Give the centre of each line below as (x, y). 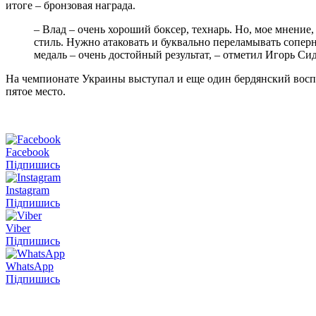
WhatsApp (30, 266)
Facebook (28, 152)
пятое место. (36, 91)
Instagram (28, 190)
